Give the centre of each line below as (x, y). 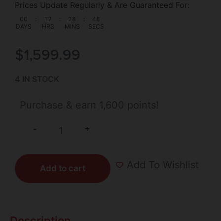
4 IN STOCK (37, 79)
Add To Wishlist (163, 165)
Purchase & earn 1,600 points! (89, 105)
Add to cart (63, 168)
